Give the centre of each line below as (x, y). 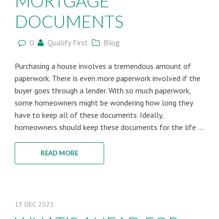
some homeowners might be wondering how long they (104, 103)
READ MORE (59, 153)
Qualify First (68, 43)
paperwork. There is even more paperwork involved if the (108, 78)
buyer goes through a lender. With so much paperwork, (103, 90)
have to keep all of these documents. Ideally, (89, 115)
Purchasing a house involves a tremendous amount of (103, 66)
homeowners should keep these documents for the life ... (109, 127)
